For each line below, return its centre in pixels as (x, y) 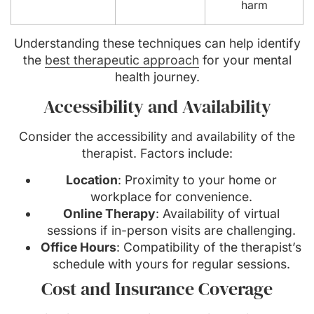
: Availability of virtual (217, 213)
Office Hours (78, 247)
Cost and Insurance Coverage (157, 288)
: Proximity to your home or (197, 179)
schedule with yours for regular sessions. (171, 264)
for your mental (245, 60)
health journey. (157, 77)
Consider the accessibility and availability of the (157, 136)
